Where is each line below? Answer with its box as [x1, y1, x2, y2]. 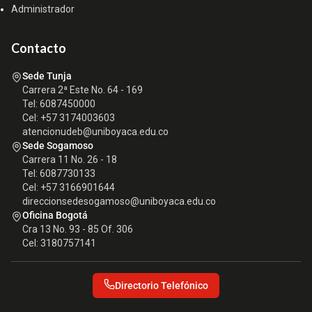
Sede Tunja [22, 70, 72, 82]
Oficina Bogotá [22, 210, 88, 221]
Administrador [11, 3, 75, 15]
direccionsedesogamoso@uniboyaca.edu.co [22, 196, 216, 208]
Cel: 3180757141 [22, 237, 96, 249]
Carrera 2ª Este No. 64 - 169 [22, 84, 143, 96]
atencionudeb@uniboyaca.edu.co [22, 126, 169, 138]
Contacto [11, 40, 66, 56]
